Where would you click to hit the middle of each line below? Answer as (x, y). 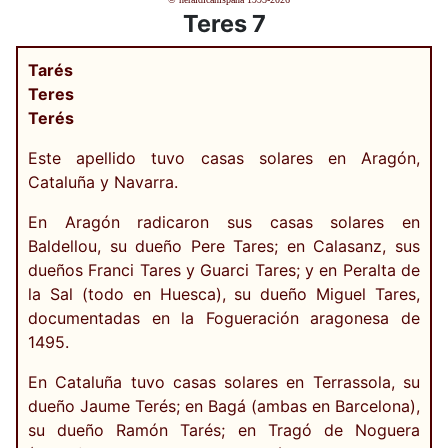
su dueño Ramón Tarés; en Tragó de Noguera (224, 430)
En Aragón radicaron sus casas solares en (224, 222)
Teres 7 (224, 23)
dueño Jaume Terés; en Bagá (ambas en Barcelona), (224, 406)
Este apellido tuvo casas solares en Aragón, (224, 158)
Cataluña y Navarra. (103, 182)
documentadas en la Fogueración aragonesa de (224, 318)
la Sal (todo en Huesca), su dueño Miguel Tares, (224, 294)
